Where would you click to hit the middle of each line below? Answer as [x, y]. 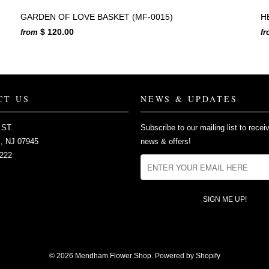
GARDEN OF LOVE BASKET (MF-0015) [97, 17]
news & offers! [166, 141]
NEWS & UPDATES [189, 98]
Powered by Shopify [187, 255]
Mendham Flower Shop [113, 255]
